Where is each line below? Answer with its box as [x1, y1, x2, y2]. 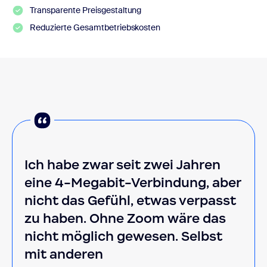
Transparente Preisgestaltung [30, 4, 142, 15]
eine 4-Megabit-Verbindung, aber [24, 175, 241, 191]
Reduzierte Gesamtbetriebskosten [30, 22, 161, 33]
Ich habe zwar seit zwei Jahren [24, 157, 221, 173]
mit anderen [24, 246, 103, 263]
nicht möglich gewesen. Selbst [24, 228, 222, 245]
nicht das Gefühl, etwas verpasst [24, 193, 236, 209]
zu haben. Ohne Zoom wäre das [24, 210, 226, 227]
